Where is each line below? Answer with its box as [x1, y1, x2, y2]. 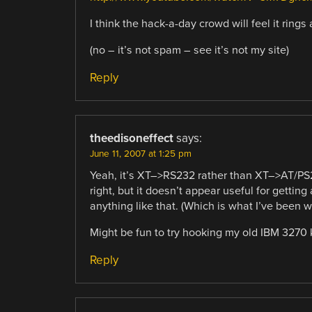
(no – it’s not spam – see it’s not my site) [89, 43, 289, 58]
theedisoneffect [89, 131, 173, 146]
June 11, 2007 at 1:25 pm [89, 148, 192, 160]
